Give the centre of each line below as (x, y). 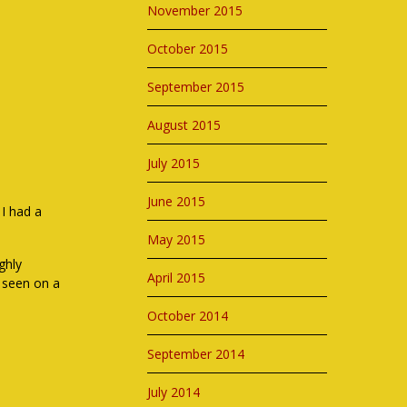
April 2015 (177, 278)
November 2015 (195, 10)
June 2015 (177, 201)
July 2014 (174, 392)
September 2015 (196, 87)
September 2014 (196, 354)
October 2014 (188, 316)
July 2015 (174, 163)
